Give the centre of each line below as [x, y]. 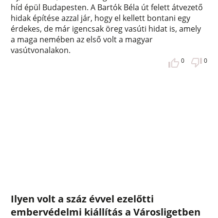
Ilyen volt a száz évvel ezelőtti [82, 199]
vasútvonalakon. [41, 50]
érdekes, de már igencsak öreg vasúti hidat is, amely [106, 29]
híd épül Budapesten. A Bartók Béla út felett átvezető [107, 8]
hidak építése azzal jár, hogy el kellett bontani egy [101, 18]
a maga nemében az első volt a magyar [82, 40]
